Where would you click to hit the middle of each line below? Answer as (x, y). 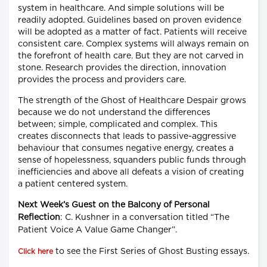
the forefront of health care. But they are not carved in (131, 56)
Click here (35, 251)
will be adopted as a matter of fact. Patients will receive (132, 32)
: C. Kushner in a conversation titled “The (145, 217)
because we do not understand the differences (114, 112)
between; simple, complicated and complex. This (118, 124)
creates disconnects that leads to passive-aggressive (127, 136)
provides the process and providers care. (102, 80)
